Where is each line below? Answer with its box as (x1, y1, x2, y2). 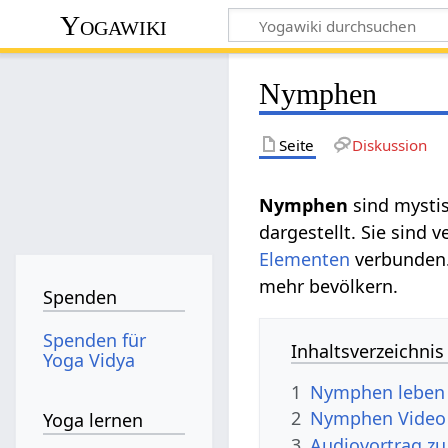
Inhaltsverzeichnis (291, 338, 445, 363)
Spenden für (43, 327, 147, 352)
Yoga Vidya (43, 347, 136, 372)
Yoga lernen (43, 408, 144, 433)
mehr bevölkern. (259, 273, 399, 298)
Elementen (259, 246, 351, 271)
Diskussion (351, 134, 427, 155)
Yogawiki (60, 9, 168, 41)
